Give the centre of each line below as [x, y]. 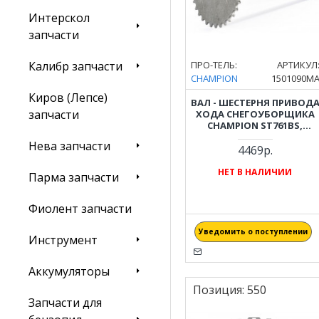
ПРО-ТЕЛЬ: [214, 64]
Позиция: [219, 289]
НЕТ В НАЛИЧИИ [255, 172]
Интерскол [59, 18]
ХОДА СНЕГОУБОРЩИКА [255, 114]
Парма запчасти [74, 177]
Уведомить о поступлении [253, 231]
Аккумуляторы [69, 271]
